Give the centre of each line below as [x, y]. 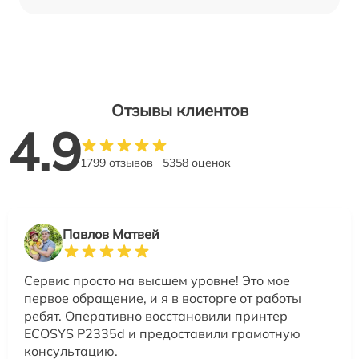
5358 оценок [197, 162]
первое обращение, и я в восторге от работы [163, 298]
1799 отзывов [117, 162]
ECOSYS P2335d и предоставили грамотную [162, 333]
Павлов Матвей [111, 234]
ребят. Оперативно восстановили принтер [156, 315]
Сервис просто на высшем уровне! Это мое [157, 280]
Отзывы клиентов [179, 110]
